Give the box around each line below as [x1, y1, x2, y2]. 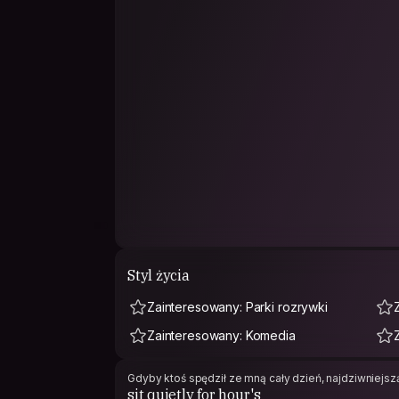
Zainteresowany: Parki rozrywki [147, 299, 328, 314]
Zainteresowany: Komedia [147, 328, 296, 343]
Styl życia [127, 265, 190, 284]
